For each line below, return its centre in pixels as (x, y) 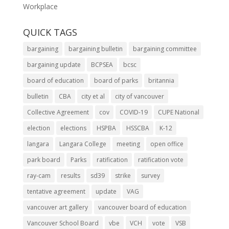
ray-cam (39, 175)
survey (150, 175)
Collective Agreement (58, 112)
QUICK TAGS (50, 32)
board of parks (116, 80)
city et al (93, 96)
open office (167, 144)
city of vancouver (139, 96)
